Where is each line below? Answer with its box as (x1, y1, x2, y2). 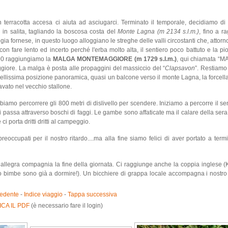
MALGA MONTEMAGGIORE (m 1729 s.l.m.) (52, 55, 177, 63)
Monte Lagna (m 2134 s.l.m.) (117, 28, 199, 36)
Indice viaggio (23, 191, 63, 198)
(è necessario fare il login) (30, 202, 103, 210)
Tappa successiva (67, 191, 117, 198)
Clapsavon (165, 65, 195, 72)
